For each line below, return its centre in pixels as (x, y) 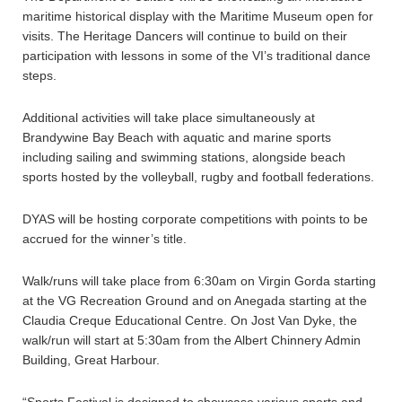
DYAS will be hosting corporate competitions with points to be (195, 219)
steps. (39, 75)
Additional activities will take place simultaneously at (169, 118)
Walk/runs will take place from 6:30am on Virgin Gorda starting (199, 281)
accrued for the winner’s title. (105, 239)
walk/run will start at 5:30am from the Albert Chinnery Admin (192, 340)
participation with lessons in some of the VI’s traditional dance (197, 56)
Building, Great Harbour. (91, 360)
